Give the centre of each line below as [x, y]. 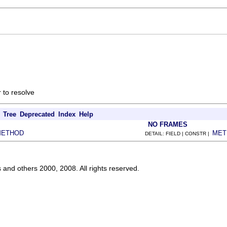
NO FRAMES [168, 124]
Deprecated [37, 114]
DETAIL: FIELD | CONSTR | [179, 133]
